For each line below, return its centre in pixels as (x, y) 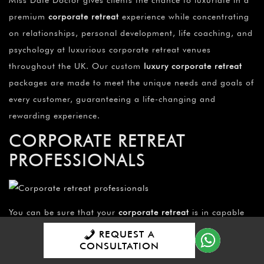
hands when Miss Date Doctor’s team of (94, 228)
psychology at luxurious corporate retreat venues (110, 49)
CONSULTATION (120, 246)
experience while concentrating (184, 16)
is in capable (217, 212)
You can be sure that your (64, 212)
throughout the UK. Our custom (76, 66)
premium (29, 16)
